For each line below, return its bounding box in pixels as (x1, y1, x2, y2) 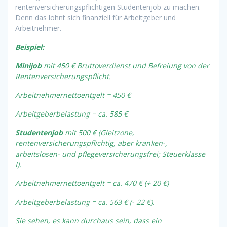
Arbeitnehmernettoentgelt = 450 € (15, 90, 131, 100)
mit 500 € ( (63, 127, 100, 137)
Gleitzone (100, 127, 132, 137)
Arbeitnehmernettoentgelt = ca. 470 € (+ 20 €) (15, 178, 169, 188)
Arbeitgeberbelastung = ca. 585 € (15, 108, 128, 119)
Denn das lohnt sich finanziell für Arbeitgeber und (15, 12, 176, 22)
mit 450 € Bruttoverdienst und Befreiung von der (42, 60, 209, 70)
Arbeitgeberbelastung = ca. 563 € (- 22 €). (15, 197, 155, 207)
